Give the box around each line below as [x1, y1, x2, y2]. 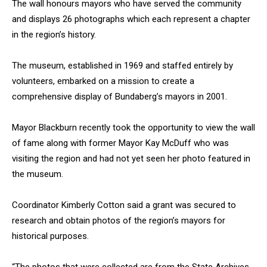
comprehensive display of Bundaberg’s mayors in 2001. [12, 91, 227, 103]
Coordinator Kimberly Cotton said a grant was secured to [12, 200, 236, 211]
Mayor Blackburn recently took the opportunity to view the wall [12, 122, 255, 133]
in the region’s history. [12, 29, 96, 41]
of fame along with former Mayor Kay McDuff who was [12, 138, 229, 149]
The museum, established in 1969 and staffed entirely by [12, 60, 233, 72]
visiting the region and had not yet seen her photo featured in [12, 153, 250, 164]
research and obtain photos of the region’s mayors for [12, 215, 225, 226]
